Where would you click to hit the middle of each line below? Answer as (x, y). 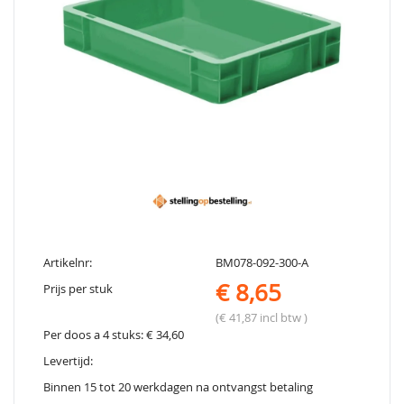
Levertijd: (68, 362)
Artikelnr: (68, 263)
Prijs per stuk (78, 289)
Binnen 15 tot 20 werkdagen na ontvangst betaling (178, 388)
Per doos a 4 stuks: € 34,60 (114, 335)
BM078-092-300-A (262, 263)
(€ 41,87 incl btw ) (262, 318)
